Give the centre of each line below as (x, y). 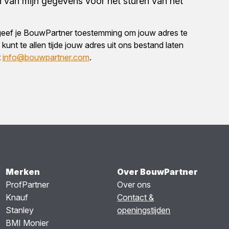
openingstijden (144, 210)
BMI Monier (27, 223)
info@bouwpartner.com (46, 57)
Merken (22, 171)
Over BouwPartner (158, 171)
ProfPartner (27, 184)
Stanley (19, 210)
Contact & (136, 197)
